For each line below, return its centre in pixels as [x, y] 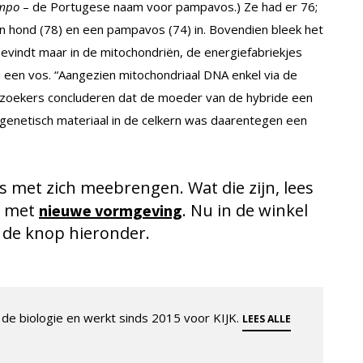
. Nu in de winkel [245, 210]
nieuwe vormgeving [111, 210]
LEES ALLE [267, 318]
